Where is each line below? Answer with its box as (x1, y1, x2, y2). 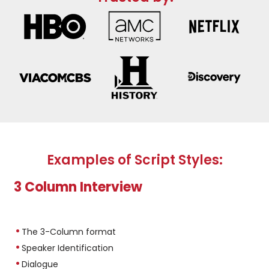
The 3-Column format (22, 225, 116, 238)
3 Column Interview (14, 177, 143, 196)
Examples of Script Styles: (46, 150, 223, 169)
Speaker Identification (22, 241, 114, 254)
